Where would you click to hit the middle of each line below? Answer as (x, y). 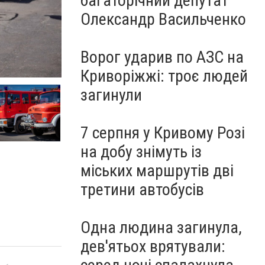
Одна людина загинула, (161, 227)
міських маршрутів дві (157, 171)
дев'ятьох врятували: (153, 246)
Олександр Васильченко (163, 19)
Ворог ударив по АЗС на (162, 57)
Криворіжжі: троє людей (164, 76)
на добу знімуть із (141, 152)
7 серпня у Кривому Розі (163, 133)
